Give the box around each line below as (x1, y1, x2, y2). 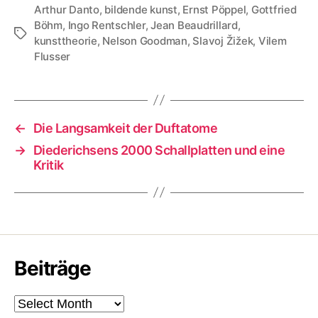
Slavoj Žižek (192, 33, 253, 48)
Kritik (33, 157, 64, 172)
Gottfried (251, 2, 297, 16)
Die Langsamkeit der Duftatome (33, 120, 218, 136)
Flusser (34, 49, 71, 63)
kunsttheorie (34, 33, 97, 48)
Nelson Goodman (102, 33, 187, 48)
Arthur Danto (34, 2, 99, 16)
